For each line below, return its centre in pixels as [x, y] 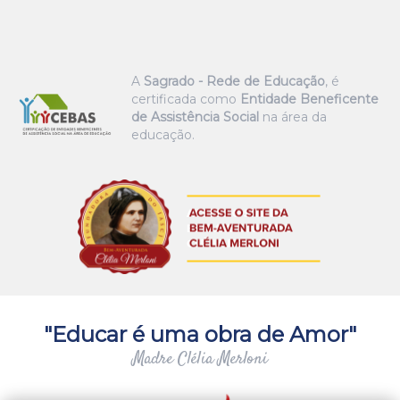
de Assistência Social [195, 117]
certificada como [185, 99]
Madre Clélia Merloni [200, 359]
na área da [292, 117]
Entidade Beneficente [309, 99]
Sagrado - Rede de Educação [234, 81]
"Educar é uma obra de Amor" [200, 334]
